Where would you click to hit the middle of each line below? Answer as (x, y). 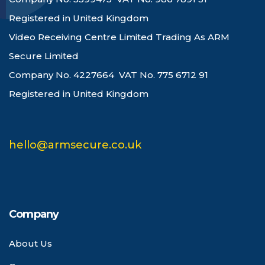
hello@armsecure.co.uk (75, 145)
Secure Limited (44, 56)
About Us (30, 243)
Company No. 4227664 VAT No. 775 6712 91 (109, 75)
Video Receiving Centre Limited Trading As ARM (119, 37)
